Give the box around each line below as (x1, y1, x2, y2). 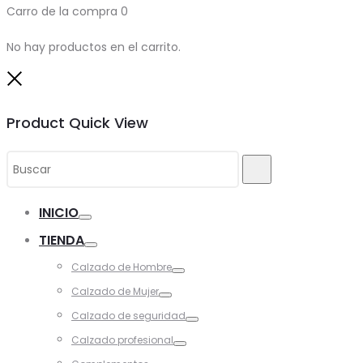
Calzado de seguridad (71, 308, 186, 322)
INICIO (39, 203, 79, 222)
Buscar (248, 160, 286, 177)
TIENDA (39, 230, 84, 250)
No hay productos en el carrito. (6, 38, 181, 55)
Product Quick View (6, 112, 148, 133)
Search (6, 153, 45, 170)
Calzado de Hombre (71, 259, 172, 274)
